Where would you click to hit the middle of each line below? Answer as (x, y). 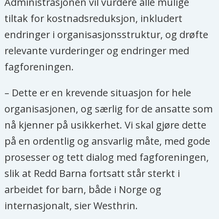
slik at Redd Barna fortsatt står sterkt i (92, 174)
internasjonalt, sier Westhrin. (73, 206)
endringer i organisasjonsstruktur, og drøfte (107, 35)
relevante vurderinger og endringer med (97, 51)
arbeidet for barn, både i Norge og (83, 190)
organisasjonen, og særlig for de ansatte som (109, 109)
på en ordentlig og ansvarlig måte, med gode (108, 141)
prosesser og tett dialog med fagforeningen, (107, 157)
